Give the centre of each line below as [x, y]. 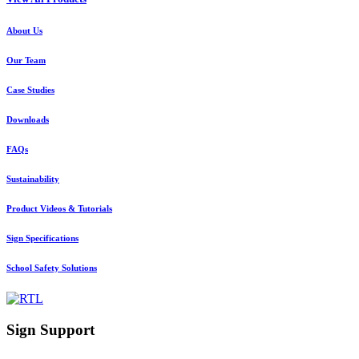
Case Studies [30, 89]
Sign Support [50, 330]
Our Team [26, 60]
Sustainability [33, 178]
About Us [24, 30]
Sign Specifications [42, 238]
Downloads [28, 119]
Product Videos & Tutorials [59, 208]
